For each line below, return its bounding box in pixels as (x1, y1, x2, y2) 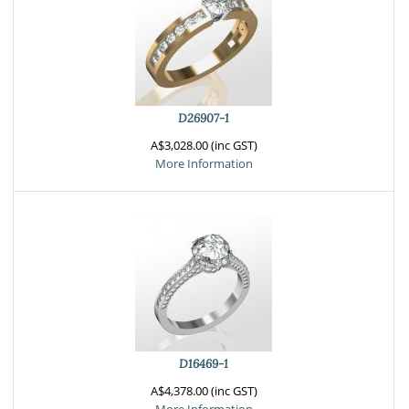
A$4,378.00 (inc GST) (150, 383, 257, 399)
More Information (154, 155, 253, 172)
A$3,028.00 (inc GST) (150, 137, 257, 153)
